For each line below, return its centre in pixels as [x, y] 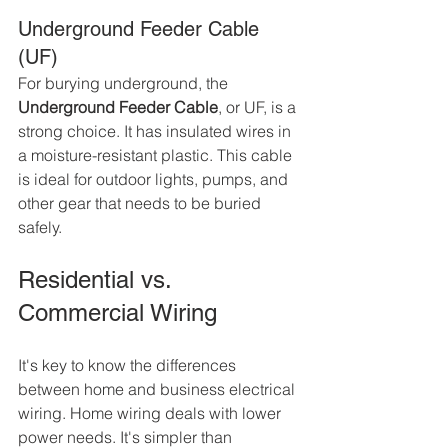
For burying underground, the [125, 83]
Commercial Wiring [117, 313]
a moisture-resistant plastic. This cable [157, 155]
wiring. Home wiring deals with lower [151, 413]
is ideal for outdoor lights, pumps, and [155, 179]
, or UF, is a [259, 107]
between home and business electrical [158, 389]
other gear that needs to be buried [141, 203]
